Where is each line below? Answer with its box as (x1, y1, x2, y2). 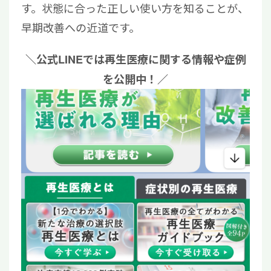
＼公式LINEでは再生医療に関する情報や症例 (25, 51, 246, 67)
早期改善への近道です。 (21, 19, 140, 35)
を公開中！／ (103, 71, 168, 87)
